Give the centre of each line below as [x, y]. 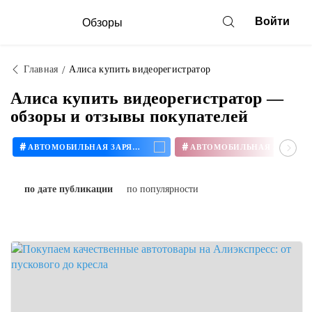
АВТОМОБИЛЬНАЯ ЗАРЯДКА [136, 147]
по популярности [163, 189]
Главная [41, 69]
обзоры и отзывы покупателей [130, 116]
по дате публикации [69, 189]
